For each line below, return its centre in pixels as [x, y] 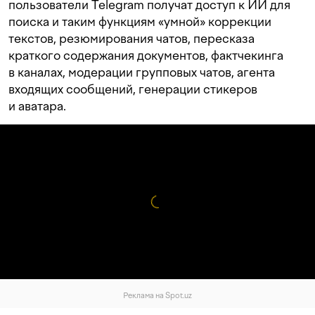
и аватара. [37, 106]
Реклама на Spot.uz [157, 296]
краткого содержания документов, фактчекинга [146, 56]
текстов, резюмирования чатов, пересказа [131, 39]
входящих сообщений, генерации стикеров [133, 89]
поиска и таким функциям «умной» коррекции [140, 22]
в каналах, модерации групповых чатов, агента [142, 72]
